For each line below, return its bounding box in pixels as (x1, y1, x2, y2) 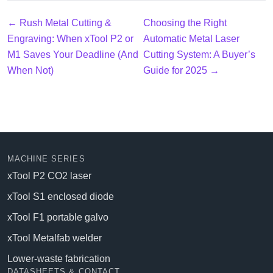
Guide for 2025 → (143, 65, 219, 76)
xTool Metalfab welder (7, 233, 102, 243)
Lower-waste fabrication (7, 253, 110, 264)
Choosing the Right (143, 18, 227, 28)
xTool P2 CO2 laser (7, 171, 91, 181)
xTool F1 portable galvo (7, 212, 108, 222)
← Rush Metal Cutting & (7, 18, 112, 28)
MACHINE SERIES (7, 154, 85, 163)
